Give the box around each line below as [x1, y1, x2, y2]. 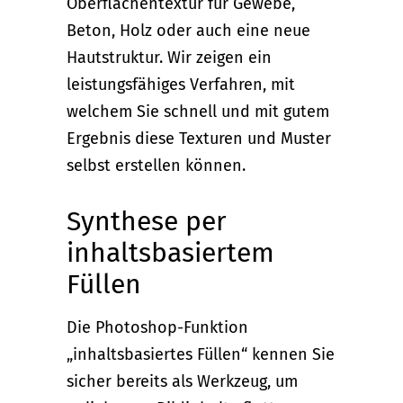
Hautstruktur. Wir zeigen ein [67, 48, 272, 68]
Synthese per [67, 205, 227, 238]
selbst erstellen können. [67, 156, 246, 176]
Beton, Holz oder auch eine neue [67, 21, 310, 41]
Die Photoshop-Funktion [67, 318, 248, 338]
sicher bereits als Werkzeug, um [67, 372, 298, 392]
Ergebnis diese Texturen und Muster [67, 129, 331, 149]
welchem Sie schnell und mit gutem [67, 102, 329, 122]
